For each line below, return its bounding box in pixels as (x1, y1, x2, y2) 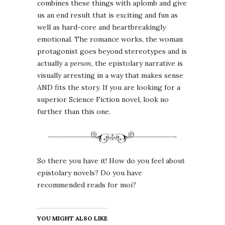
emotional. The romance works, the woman (37, 35, 183, 44)
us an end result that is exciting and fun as (37, 11, 178, 20)
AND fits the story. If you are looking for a (37, 83, 180, 92)
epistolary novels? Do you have (37, 168, 142, 177)
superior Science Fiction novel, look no (37, 95, 169, 104)
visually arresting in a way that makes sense (37, 71, 183, 80)
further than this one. (37, 107, 110, 117)
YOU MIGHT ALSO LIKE (37, 214, 107, 222)
